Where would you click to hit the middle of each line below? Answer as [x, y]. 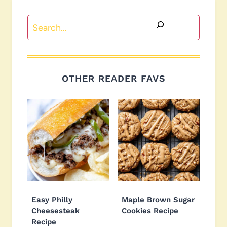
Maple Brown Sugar [158, 200]
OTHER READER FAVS [113, 79]
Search [41, 23]
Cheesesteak [55, 211]
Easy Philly [52, 200]
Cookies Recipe [150, 211]
